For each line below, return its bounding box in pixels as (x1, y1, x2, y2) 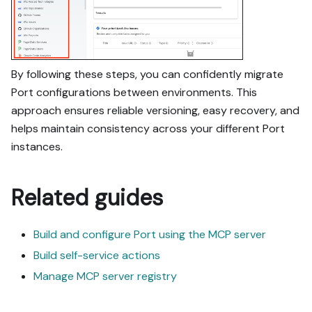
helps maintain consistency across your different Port (11, 120, 285, 136)
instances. (11, 139, 63, 154)
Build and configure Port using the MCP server (33, 226, 266, 242)
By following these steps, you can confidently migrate (11, 66, 283, 81)
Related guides (11, 182, 163, 212)
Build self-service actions (33, 247, 160, 263)
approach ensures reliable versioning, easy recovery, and (11, 102, 299, 118)
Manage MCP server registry (33, 268, 177, 283)
